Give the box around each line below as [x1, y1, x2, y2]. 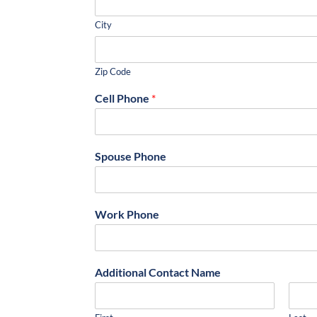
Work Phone [95, 207, 160, 221]
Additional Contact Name [95, 265, 221, 279]
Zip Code [95, 65, 132, 77]
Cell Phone [95, 91, 152, 105]
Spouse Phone [95, 149, 167, 163]
